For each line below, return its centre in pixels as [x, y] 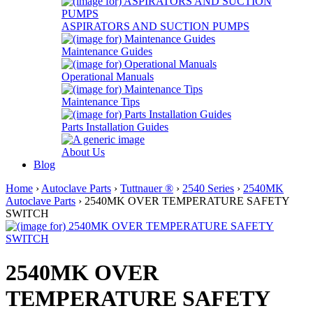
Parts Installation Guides [115, 127]
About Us [83, 152]
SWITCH [27, 213]
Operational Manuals [108, 77]
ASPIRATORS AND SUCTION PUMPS [155, 26]
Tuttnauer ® [147, 188]
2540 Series [208, 188]
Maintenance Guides [107, 51]
